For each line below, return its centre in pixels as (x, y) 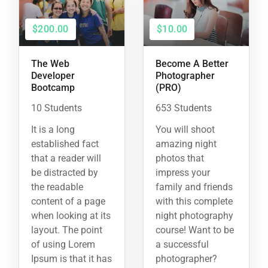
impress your (183, 172)
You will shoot (185, 129)
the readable (57, 187)
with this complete (194, 201)
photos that (180, 158)
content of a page (68, 201)
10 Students (57, 108)
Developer (53, 75)
